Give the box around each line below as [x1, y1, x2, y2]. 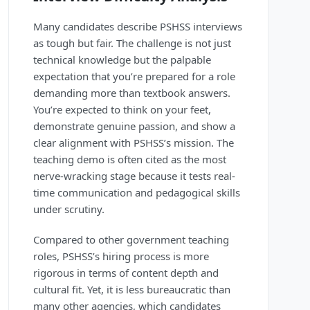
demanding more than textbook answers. [33, 86, 230, 100]
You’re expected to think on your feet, [33, 102, 211, 117]
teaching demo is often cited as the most [33, 152, 226, 167]
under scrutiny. [33, 202, 104, 217]
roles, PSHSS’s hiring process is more [33, 249, 209, 264]
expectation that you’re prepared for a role [33, 69, 235, 84]
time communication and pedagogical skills [33, 185, 240, 200]
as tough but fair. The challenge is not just [33, 36, 231, 51]
